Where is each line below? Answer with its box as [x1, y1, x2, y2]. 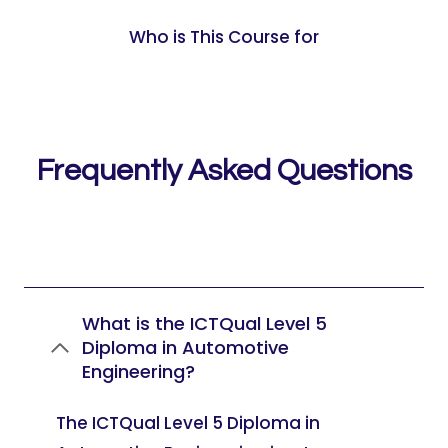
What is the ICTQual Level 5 [82, 311, 327, 336]
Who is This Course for [129, 25, 319, 49]
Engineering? [82, 359, 195, 384]
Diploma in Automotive [82, 335, 289, 360]
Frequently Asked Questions [36, 155, 412, 186]
